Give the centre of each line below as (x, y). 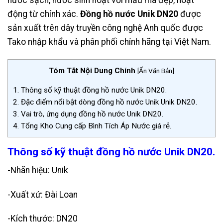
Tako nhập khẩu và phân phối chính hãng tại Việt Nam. (109, 42)
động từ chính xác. (44, 14)
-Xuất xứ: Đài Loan (43, 194)
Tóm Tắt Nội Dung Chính (92, 70)
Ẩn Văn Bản (156, 70)
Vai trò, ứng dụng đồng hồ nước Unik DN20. (91, 114)
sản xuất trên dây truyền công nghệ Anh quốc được (105, 28)
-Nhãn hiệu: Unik (38, 170)
